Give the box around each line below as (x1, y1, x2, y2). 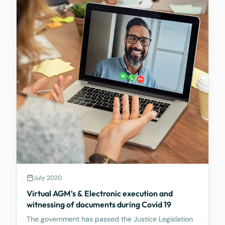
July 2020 (34, 173, 62, 182)
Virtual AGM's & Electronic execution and (27, 188, 173, 198)
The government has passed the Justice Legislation (27, 214, 193, 223)
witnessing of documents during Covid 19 (27, 199, 171, 209)
